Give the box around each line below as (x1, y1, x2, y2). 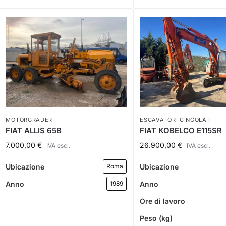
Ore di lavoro (140, 196, 186, 205)
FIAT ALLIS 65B (6, 126, 62, 136)
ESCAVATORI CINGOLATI (140, 116, 212, 124)
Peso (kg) (140, 213, 173, 222)
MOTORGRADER (6, 116, 53, 124)
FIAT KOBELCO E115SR (140, 126, 222, 136)
